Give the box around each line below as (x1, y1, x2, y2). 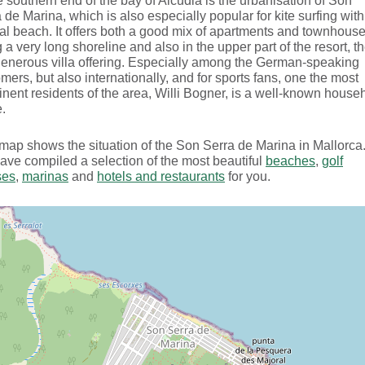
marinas (22, 169, 68, 183)
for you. (225, 169, 270, 183)
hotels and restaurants (97, 169, 225, 183)
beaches (266, 154, 315, 168)
